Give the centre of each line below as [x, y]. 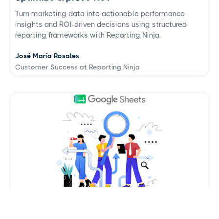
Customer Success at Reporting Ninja [77, 67]
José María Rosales [47, 55]
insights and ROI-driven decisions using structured [101, 24]
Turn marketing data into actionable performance [100, 13]
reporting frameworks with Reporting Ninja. [88, 35]
